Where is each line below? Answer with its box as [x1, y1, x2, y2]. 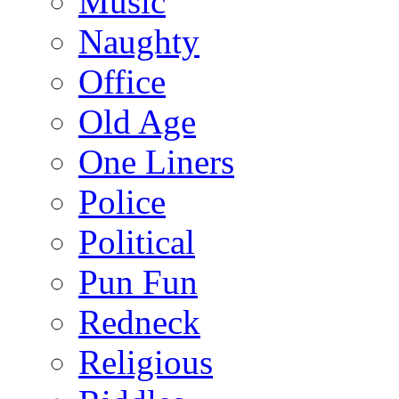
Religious [78, 343, 213, 382]
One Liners [78, 142, 234, 182]
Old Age [78, 102, 196, 142]
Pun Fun [78, 263, 198, 302]
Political [78, 223, 195, 262]
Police [78, 183, 166, 222]
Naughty [78, 22, 199, 61]
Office [78, 62, 166, 102]
